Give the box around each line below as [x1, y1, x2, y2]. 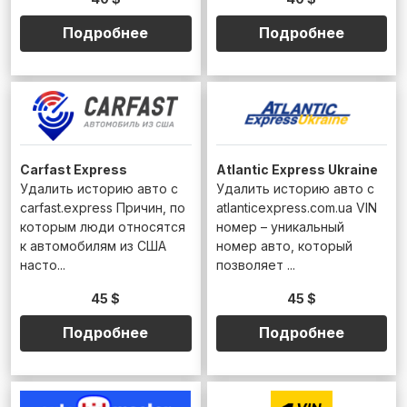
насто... [20, 256, 65, 273]
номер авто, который [215, 237, 352, 253]
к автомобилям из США [20, 237, 166, 253]
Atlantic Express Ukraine [215, 161, 378, 177]
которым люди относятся [20, 218, 185, 234]
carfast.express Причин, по [20, 199, 185, 215]
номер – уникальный [215, 218, 344, 234]
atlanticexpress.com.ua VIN [215, 199, 377, 215]
